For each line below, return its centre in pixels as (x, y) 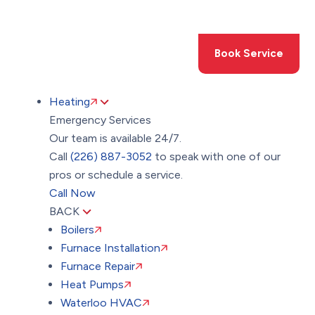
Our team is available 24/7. (116, 138)
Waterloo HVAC (102, 303)
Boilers (78, 230)
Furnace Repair (98, 266)
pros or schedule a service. (116, 175)
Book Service (249, 53)
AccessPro (34, 29)
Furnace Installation (111, 248)
